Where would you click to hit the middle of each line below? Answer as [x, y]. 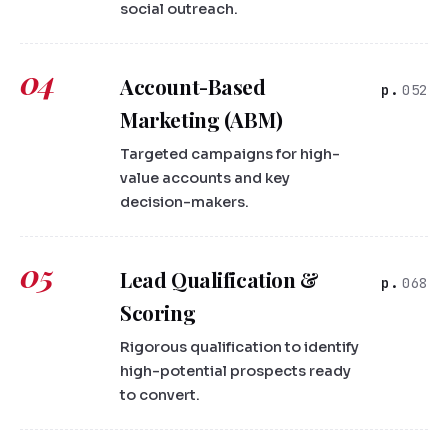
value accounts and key [205, 178]
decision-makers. [184, 202]
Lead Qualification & [219, 280]
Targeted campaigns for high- [230, 154]
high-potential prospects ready [235, 371]
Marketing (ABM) [201, 120]
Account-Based [193, 87]
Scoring [158, 313]
